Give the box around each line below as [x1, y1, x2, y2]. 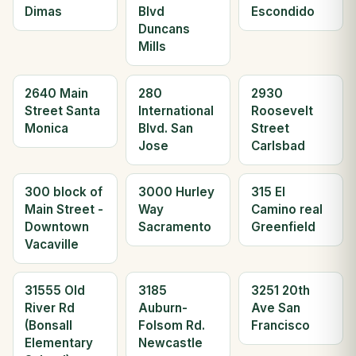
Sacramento [137, 219, 211, 235]
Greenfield [250, 219, 315, 235]
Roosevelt [250, 103, 313, 118]
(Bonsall [25, 318, 73, 334]
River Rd [25, 300, 75, 316]
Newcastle [137, 335, 203, 351]
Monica [25, 120, 69, 136]
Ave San [250, 300, 300, 316]
